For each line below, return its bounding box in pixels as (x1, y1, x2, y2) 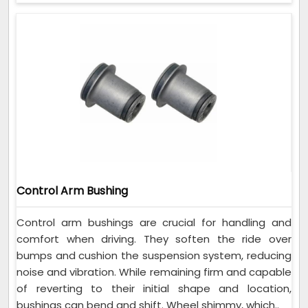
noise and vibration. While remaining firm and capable (16, 264, 291, 279)
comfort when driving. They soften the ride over (16, 231, 291, 246)
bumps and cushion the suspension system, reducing (16, 247, 291, 263)
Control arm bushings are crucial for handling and (16, 214, 291, 230)
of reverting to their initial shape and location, (16, 280, 291, 296)
